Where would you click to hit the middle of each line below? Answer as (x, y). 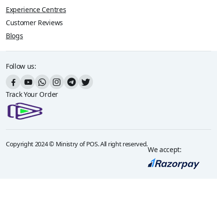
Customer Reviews (34, 23)
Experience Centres (36, 9)
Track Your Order (32, 94)
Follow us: (21, 66)
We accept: (165, 149)
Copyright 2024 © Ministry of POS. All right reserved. (77, 144)
